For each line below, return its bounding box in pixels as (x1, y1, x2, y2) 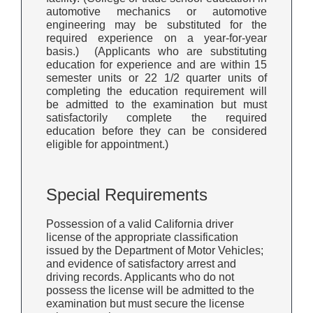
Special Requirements (46, 184, 208, 204)
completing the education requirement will (46, 85, 267, 97)
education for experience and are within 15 (46, 58, 267, 71)
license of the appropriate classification (46, 231, 238, 243)
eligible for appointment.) (46, 138, 168, 150)
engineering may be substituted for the (46, 18, 267, 31)
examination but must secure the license (46, 297, 245, 310)
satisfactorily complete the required (46, 111, 267, 124)
